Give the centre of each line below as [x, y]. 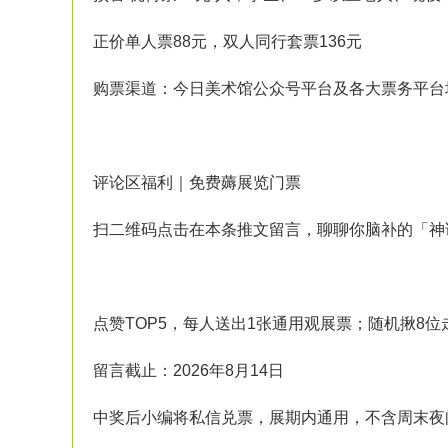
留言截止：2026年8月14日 [188, 370]
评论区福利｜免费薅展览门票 [197, 182]
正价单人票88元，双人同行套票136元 [227, 41]
